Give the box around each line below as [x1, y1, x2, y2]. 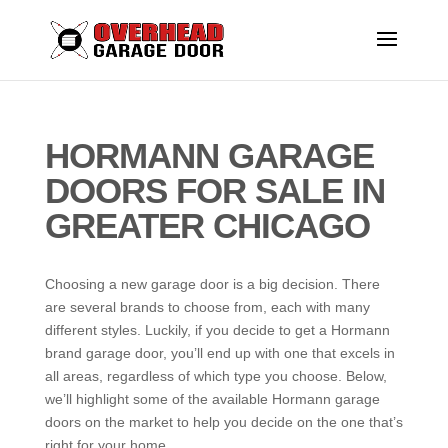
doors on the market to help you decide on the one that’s [44, 414, 403, 430]
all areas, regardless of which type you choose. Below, [44, 368, 387, 384]
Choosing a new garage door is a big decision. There [44, 276, 380, 292]
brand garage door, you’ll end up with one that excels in [44, 345, 395, 361]
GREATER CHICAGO [44, 206, 370, 245]
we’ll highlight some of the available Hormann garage [44, 391, 380, 407]
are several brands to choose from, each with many [44, 299, 370, 315]
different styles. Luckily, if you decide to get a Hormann [44, 322, 390, 338]
